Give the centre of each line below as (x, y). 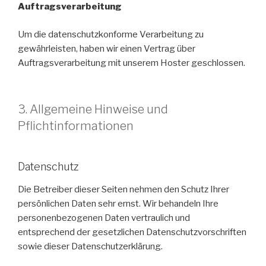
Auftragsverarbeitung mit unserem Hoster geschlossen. (132, 63)
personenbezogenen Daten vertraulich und (104, 218)
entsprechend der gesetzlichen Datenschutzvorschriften (132, 232)
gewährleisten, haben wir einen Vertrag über (107, 48)
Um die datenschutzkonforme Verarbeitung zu (111, 34)
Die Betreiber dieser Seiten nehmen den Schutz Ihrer (123, 189)
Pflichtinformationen (76, 126)
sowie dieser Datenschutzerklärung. (90, 246)
